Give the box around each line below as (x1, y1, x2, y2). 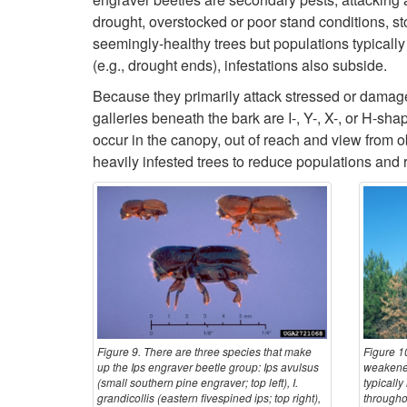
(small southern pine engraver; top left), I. (97, 374, 298, 391)
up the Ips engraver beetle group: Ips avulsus (97, 359, 319, 375)
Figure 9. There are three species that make (97, 343, 312, 360)
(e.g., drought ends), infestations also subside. (93, 54, 387, 75)
